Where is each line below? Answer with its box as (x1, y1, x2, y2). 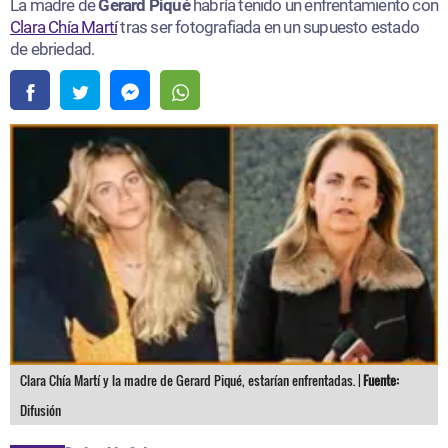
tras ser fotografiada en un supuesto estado (117, 17, 420, 37)
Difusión (20, 399, 61, 420)
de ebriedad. (10, 39, 95, 59)
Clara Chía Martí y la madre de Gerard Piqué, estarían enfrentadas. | (20, 369, 363, 390)
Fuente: (363, 369, 399, 390)
